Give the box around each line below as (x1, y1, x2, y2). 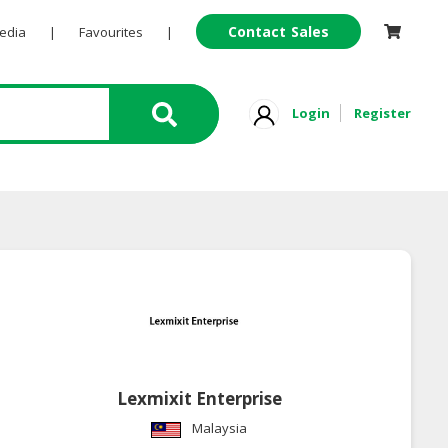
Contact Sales (227, 22, 330, 41)
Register (354, 103, 411, 122)
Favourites (78, 23, 143, 41)
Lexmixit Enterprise (116, 387, 282, 411)
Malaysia (192, 419, 248, 438)
